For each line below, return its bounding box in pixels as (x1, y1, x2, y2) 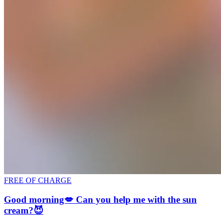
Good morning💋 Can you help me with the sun (4, 194, 197, 205)
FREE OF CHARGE (4, 176, 72, 184)
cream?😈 (4, 205, 43, 216)
